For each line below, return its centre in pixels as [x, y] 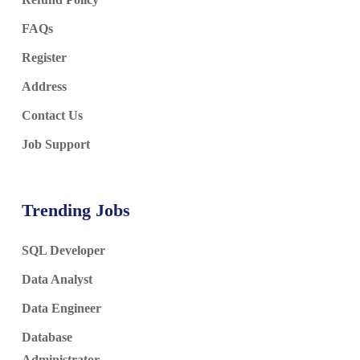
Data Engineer [61, 309]
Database [48, 337]
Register [44, 58]
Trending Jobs [76, 211]
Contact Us [58, 116]
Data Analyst [58, 280]
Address [44, 87]
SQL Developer [65, 251]
